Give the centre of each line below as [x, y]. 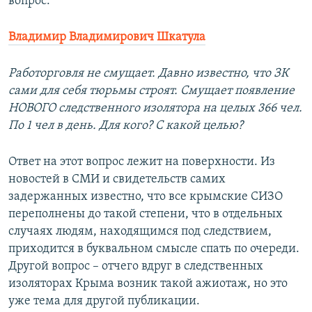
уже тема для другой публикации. [104, 302]
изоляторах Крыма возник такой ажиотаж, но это [148, 284]
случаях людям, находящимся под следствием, [140, 232]
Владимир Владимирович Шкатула [107, 38]
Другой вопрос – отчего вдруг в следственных [136, 267]
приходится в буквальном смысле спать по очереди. [154, 249]
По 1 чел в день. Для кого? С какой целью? [126, 126]
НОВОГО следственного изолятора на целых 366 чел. [155, 109]
